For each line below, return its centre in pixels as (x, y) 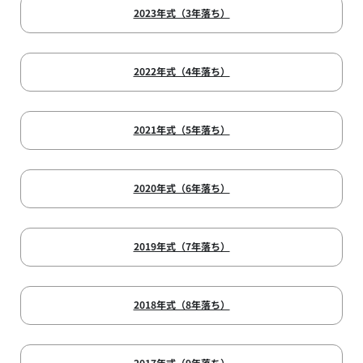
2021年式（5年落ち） (181, 130)
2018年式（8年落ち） (181, 305)
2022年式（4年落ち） (181, 71)
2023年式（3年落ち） (181, 13)
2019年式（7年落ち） (181, 246)
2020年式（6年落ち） (181, 188)
